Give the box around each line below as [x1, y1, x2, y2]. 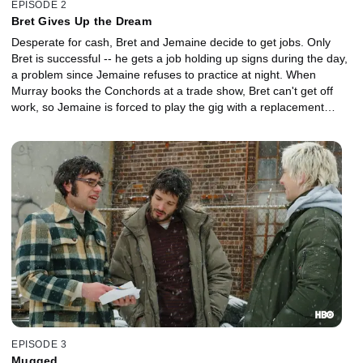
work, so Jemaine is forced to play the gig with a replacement [11, 100, 324, 113]
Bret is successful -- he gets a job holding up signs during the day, [11, 51, 348, 65]
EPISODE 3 [11, 339, 67, 351]
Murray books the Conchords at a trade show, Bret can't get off [11, 83, 333, 97]
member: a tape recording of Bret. [11, 116, 186, 130]
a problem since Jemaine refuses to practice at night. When [11, 67, 316, 81]
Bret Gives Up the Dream [11, 14, 152, 28]
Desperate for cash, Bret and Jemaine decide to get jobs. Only [11, 35, 331, 49]
